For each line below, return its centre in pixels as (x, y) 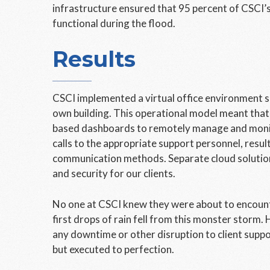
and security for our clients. (114, 173)
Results (94, 59)
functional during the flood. (114, 23)
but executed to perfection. (113, 249)
